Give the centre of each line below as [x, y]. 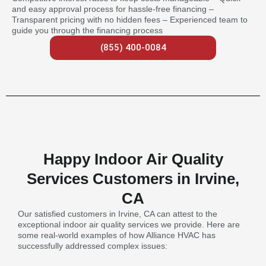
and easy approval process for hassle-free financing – [113, 9]
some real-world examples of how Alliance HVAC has [117, 235]
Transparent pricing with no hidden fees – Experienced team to [130, 19]
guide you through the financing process [87, 30]
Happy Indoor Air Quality [133, 159]
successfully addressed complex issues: [93, 246]
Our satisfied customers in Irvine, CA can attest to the [118, 213]
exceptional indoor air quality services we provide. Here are [129, 224]
